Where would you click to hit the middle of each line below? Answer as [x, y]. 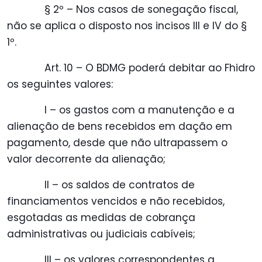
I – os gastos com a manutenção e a [139, 110]
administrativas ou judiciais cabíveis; [101, 234]
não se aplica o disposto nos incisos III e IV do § [127, 26]
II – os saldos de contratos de [120, 185]
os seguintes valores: [60, 85]
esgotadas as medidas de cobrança [101, 218]
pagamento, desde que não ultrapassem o [117, 143]
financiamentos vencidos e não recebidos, [116, 201]
